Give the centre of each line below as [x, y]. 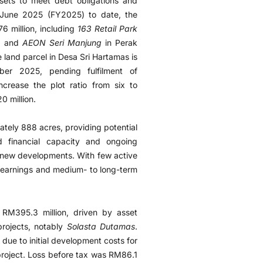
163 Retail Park [106, 28]
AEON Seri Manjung [62, 42]
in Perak [119, 42]
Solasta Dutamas [101, 226]
